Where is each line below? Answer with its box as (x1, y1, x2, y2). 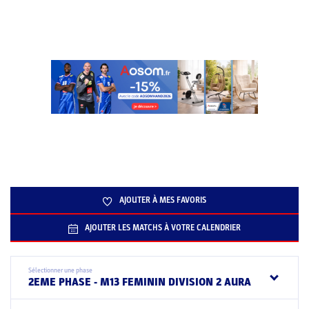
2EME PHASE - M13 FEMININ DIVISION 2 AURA (28, 275, 251, 289)
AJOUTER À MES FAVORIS (119, 195, 206, 205)
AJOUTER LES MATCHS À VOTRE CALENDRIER (85, 223, 241, 232)
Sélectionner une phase (28, 266, 92, 275)
